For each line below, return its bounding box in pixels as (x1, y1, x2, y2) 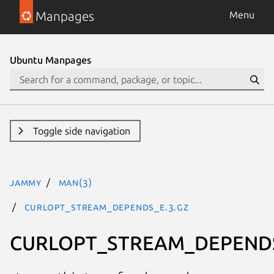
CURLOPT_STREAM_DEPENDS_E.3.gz (24, 201, 189, 212)
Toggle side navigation (32, 125, 130, 136)
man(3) (58, 177, 92, 188)
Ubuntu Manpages (10, 54, 91, 65)
